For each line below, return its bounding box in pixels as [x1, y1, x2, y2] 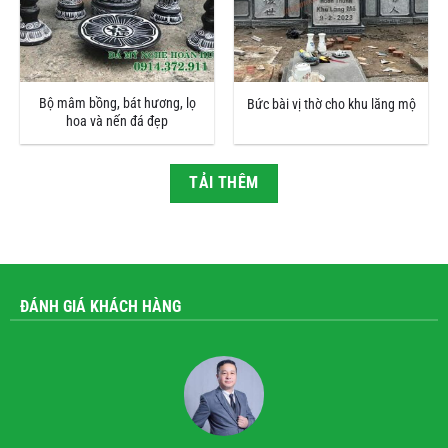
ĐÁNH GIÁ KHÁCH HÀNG [19, 297, 181, 317]
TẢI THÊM [189, 173, 259, 192]
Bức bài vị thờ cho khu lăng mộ [246, 96, 416, 114]
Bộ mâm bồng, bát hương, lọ [38, 94, 196, 112]
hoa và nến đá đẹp [66, 112, 168, 130]
